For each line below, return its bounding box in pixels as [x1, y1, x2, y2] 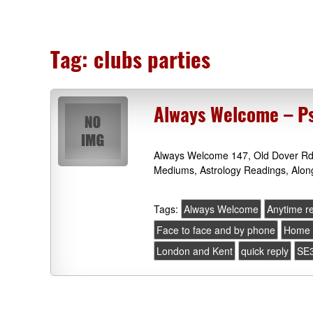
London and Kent [156, 244, 233, 259]
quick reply [241, 244, 289, 259]
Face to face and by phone [156, 223, 276, 238]
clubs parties [94, 43, 210, 75]
